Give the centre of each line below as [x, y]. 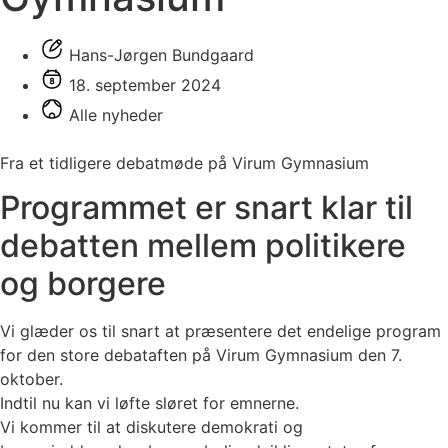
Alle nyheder [116, 114]
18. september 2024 [145, 84]
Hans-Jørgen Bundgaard [161, 54]
